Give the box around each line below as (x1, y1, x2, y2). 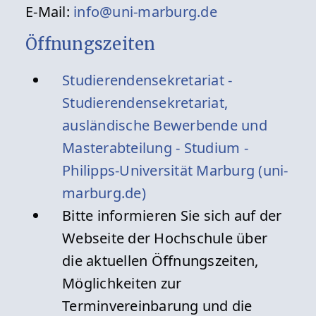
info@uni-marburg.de (73, 2, 217, 22)
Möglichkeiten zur (62, 274, 182, 293)
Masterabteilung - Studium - (62, 138, 248, 158)
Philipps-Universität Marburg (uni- (62, 161, 288, 181)
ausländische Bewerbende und (62, 116, 267, 135)
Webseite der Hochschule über (62, 229, 268, 248)
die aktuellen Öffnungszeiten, (62, 251, 259, 271)
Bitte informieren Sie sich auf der (62, 206, 282, 226)
